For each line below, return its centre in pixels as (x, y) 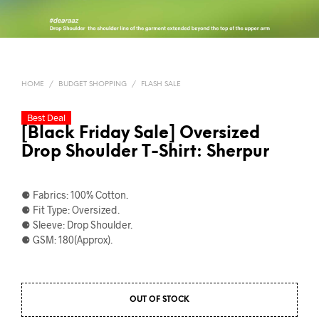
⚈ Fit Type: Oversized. (70, 209)
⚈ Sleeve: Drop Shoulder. (77, 224)
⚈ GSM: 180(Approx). (67, 239)
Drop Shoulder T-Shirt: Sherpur (145, 152)
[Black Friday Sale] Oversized (141, 134)
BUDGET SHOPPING (93, 84)
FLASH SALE (161, 84)
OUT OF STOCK (159, 299)
